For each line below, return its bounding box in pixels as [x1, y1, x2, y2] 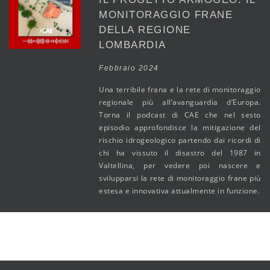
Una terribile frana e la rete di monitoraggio [99, 84, 261, 95]
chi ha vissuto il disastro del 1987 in [99, 148, 261, 158]
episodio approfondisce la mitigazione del [99, 122, 261, 133]
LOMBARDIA [99, 39, 166, 51]
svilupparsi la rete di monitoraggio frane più [99, 173, 261, 183]
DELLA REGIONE [99, 24, 191, 36]
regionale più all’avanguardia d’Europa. [99, 97, 261, 107]
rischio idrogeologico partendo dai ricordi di [99, 135, 261, 145]
